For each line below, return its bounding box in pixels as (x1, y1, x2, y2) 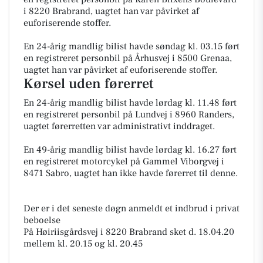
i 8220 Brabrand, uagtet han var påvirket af (23, 5, 199, 17)
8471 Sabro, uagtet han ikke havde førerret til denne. (23, 167, 238, 179)
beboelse (23, 214, 60, 226)
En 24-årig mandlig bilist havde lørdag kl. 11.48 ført (23, 96, 237, 109)
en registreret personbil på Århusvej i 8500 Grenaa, (23, 52, 232, 64)
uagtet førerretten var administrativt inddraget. (23, 120, 215, 132)
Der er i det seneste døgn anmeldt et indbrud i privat (23, 202, 240, 214)
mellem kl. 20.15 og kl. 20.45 (23, 237, 143, 249)
